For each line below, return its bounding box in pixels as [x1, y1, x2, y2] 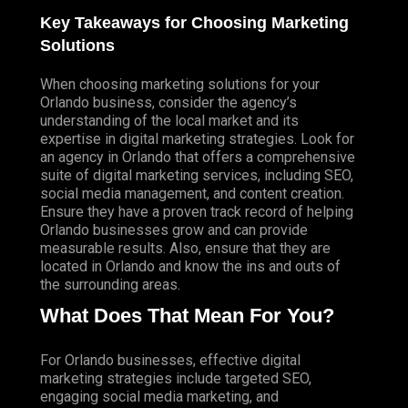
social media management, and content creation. [40, 184, 344, 202]
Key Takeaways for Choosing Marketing [40, 13, 349, 32]
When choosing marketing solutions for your [40, 75, 320, 93]
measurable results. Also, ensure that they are [40, 239, 331, 257]
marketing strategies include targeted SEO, [40, 370, 311, 388]
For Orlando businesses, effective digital [40, 352, 301, 370]
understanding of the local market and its [40, 111, 299, 129]
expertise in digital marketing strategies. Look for [40, 129, 354, 148]
